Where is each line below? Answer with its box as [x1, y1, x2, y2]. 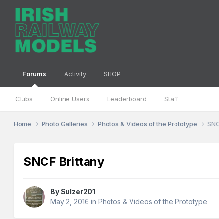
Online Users [50, 95, 90, 103]
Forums [22, 70, 47, 78]
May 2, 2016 [50, 197, 89, 206]
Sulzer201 [61, 187, 96, 196]
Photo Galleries [42, 119, 89, 128]
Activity [64, 70, 87, 78]
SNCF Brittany [23, 154, 104, 169]
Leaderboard [107, 95, 147, 103]
